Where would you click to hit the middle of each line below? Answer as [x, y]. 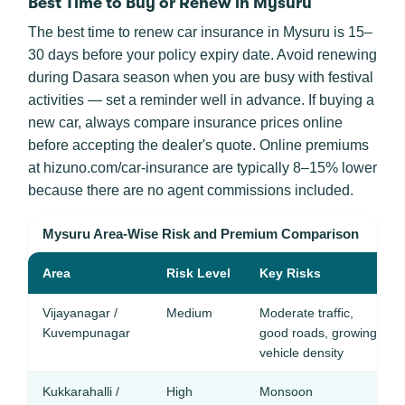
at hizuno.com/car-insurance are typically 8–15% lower [202, 168]
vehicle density [301, 353]
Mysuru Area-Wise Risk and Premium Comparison [201, 234]
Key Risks [290, 273]
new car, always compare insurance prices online [185, 122]
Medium [189, 313]
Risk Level [198, 273]
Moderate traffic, [306, 313]
